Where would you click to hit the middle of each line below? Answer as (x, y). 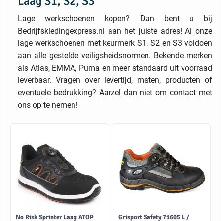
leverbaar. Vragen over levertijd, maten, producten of (115, 80)
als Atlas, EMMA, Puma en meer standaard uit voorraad (115, 68)
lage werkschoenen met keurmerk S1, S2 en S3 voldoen (115, 43)
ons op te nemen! (48, 105)
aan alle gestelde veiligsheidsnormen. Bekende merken (115, 55)
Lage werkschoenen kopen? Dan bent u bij (115, 18)
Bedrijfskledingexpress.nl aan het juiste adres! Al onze (115, 31)
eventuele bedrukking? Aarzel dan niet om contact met (115, 92)
